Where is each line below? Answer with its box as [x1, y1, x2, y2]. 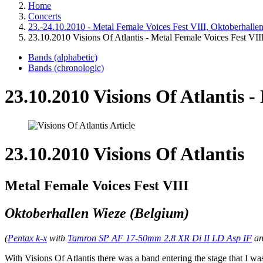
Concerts [28, 11, 61, 21]
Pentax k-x [8, 232, 47, 243]
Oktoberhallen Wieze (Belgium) [5, 205, 189, 221]
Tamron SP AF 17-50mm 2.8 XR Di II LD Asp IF [68, 232, 252, 243]
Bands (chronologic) [28, 63, 104, 73]
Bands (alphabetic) [28, 52, 97, 62]
